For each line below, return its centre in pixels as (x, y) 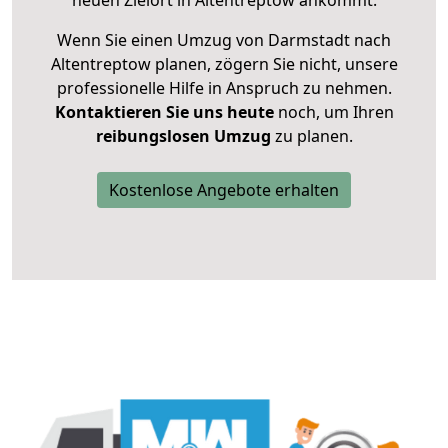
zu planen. (311, 136)
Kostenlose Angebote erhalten (224, 190)
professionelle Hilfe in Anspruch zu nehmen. (224, 88)
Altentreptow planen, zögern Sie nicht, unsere (224, 64)
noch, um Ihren (333, 112)
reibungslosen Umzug (183, 136)
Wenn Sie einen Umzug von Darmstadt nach (224, 40)
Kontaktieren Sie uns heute (164, 112)
